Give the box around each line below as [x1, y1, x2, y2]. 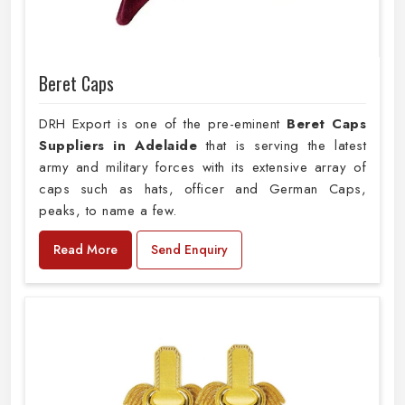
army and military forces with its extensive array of [39, 157, 366, 178]
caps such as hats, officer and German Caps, [39, 179, 366, 200]
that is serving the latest [197, 136, 367, 156]
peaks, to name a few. [39, 201, 177, 221]
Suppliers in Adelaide [39, 136, 198, 156]
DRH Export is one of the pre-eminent [39, 114, 287, 135]
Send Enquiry [151, 240, 228, 259]
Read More [53, 240, 118, 259]
